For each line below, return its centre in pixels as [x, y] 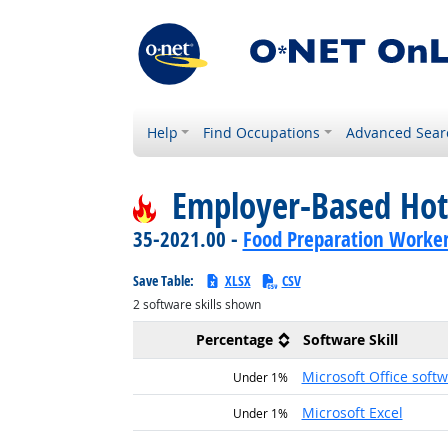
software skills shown [200, 304]
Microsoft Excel [352, 412]
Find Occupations [262, 132]
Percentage [234, 339]
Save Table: [164, 280]
